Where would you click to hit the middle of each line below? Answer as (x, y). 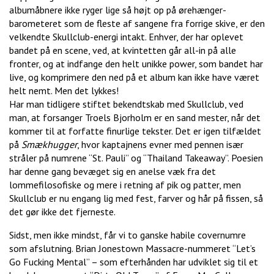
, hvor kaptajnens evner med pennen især (160, 145)
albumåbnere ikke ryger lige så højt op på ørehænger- (118, 10)
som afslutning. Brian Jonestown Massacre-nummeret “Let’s (132, 249)
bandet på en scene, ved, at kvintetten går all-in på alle (123, 50)
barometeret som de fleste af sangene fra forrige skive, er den (137, 24)
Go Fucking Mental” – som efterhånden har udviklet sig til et (134, 262)
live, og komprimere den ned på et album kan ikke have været (134, 77)
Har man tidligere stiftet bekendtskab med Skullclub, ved (126, 104)
